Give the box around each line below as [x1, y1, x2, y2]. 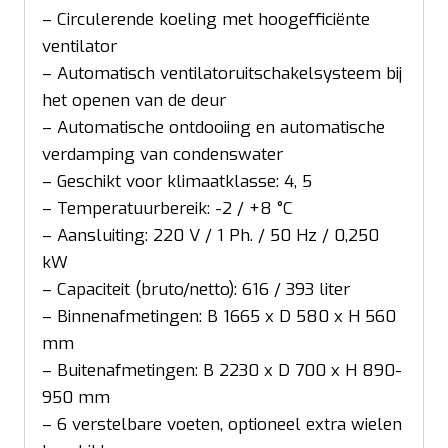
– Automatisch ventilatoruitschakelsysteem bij [42, 61, 402, 85]
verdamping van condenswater [42, 142, 283, 166]
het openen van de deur [42, 88, 226, 112]
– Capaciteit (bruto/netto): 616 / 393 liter [42, 277, 350, 301]
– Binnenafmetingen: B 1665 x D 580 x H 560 [42, 304, 396, 328]
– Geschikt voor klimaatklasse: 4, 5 [42, 169, 312, 193]
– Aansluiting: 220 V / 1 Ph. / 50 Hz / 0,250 [42, 223, 379, 247]
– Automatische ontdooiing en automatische [42, 115, 385, 139]
